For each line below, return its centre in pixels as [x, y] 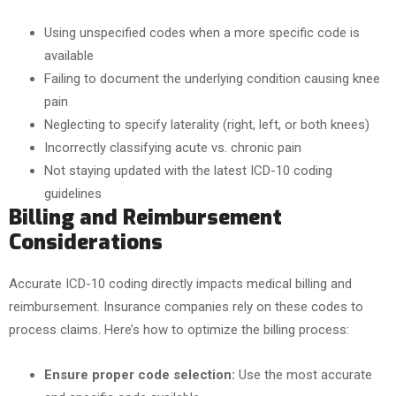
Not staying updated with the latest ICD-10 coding [188, 171]
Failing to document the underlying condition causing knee [212, 79]
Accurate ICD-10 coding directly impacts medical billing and [180, 284]
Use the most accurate [304, 375]
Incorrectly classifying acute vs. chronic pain [173, 148]
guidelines [73, 194]
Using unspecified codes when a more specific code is [202, 33]
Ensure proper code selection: [140, 375]
